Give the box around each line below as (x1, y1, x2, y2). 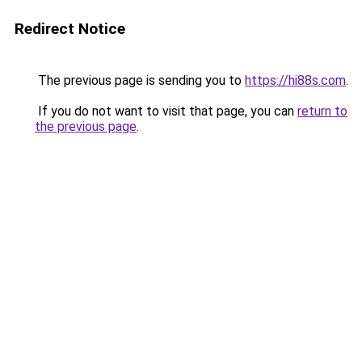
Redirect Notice (15, 19, 125, 38)
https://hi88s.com (245, 73, 346, 88)
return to (297, 103, 347, 119)
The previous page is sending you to (35, 73, 245, 88)
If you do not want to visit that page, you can (35, 103, 297, 119)
